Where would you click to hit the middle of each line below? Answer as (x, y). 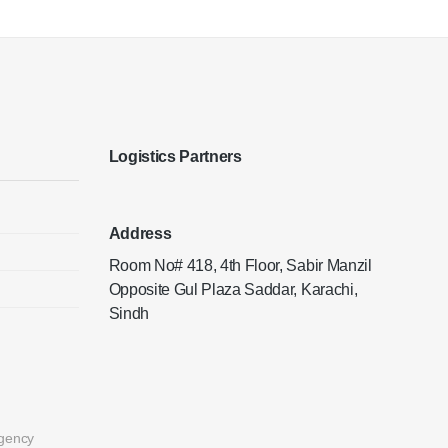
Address (140, 233)
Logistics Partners (175, 157)
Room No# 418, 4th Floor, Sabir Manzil (240, 265)
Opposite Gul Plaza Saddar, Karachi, (233, 289)
